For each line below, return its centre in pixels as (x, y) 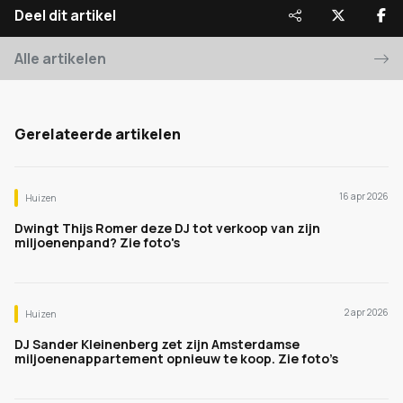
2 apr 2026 (367, 312)
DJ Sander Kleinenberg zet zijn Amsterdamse (157, 344)
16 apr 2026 (364, 196)
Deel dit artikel (65, 15)
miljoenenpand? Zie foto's (97, 242)
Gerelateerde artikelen (98, 134)
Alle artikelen (60, 58)
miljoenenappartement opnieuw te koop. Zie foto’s (176, 358)
